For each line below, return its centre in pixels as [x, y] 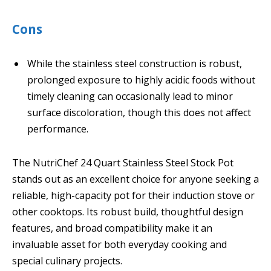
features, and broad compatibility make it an [112, 228]
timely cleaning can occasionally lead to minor [130, 96]
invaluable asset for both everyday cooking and [119, 244]
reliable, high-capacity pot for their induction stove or [133, 195]
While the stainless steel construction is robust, [135, 64]
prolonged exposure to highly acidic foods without [141, 80]
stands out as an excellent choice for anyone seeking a [135, 179]
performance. [58, 129]
